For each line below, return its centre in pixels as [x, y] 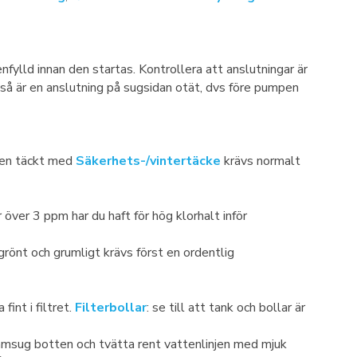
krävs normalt [261, 161]
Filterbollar [111, 308]
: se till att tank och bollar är [226, 308]
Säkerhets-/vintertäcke [148, 161]
